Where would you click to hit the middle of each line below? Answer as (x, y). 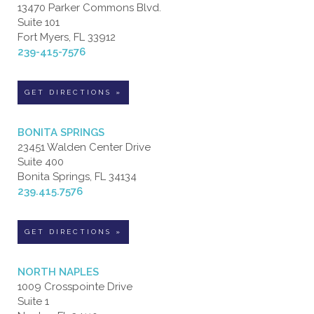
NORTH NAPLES (58, 272)
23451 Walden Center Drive (84, 147)
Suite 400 (41, 162)
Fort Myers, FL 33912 (67, 37)
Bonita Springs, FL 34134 (77, 176)
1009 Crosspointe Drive (75, 286)
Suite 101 (39, 22)
